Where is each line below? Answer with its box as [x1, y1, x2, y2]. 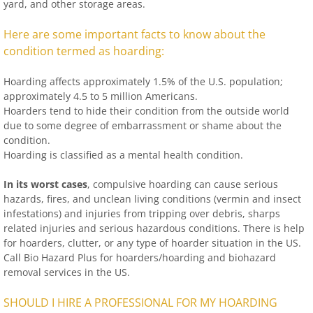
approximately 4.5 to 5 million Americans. [3, 89, 198, 103]
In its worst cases [3, 177, 87, 191]
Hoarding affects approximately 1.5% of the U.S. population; [3, 75, 283, 88]
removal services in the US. [3, 265, 130, 279]
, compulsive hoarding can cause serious [87, 177, 278, 191]
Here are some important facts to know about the [3, 27, 265, 42]
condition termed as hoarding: [3, 43, 164, 59]
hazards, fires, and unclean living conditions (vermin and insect [3, 192, 301, 205]
